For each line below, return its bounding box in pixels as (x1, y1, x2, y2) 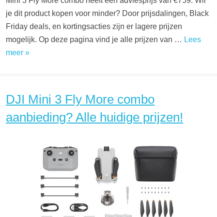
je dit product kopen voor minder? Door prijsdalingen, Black (6, 9, 209, 17)
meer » (6, 48, 30, 57)
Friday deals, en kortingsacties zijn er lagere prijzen (6, 22, 182, 31)
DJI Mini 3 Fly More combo (6, 92, 155, 107)
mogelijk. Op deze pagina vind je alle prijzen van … (6, 35, 184, 44)
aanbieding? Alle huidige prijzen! (6, 110, 183, 124)
